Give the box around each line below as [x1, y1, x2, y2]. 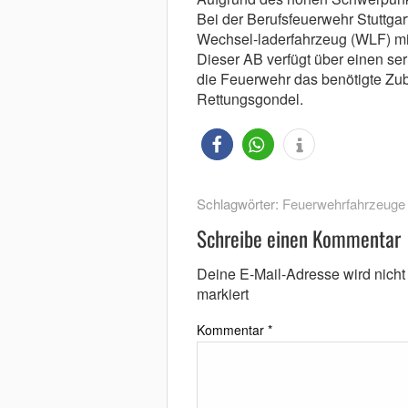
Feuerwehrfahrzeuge [281, 194, 405, 213]
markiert [196, 283, 249, 304]
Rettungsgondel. [196, 88, 303, 109]
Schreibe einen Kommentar [196, 223, 401, 254]
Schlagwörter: [196, 194, 282, 213]
